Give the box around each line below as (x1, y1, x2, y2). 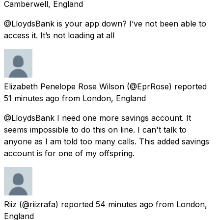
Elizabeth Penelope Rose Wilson (4, 81, 124, 91)
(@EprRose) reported (127, 81, 207, 91)
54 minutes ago (96, 199, 153, 209)
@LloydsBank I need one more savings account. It (4, 112, 191, 123)
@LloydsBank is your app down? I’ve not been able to (4, 18, 206, 28)
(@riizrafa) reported (19, 199, 93, 209)
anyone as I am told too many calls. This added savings (4, 136, 209, 146)
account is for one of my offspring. (4, 148, 135, 158)
